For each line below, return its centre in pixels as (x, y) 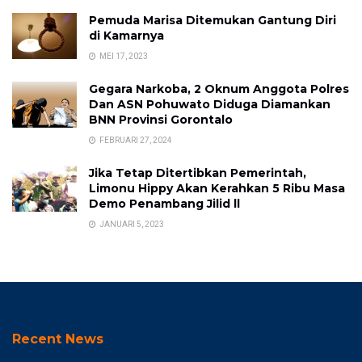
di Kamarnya (126, 36)
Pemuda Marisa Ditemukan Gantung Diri (213, 20)
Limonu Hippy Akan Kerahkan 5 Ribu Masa (217, 188)
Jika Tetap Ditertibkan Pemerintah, (198, 173)
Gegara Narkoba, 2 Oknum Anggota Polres (219, 89)
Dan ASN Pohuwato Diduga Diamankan (210, 104)
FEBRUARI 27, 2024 (135, 140)
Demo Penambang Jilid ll (164, 204)
